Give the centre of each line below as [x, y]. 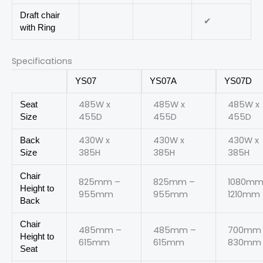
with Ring [38, 27]
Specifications [42, 61]
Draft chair [40, 15]
